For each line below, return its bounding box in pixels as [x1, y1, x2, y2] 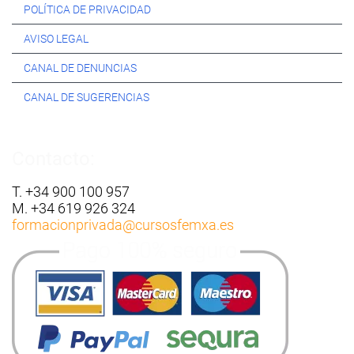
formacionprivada [12, 217, 122, 233]
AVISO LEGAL [24, 32, 88, 45]
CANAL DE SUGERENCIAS [24, 91, 149, 104]
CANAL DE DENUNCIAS [24, 62, 137, 74]
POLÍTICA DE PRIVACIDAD [24, 3, 151, 16]
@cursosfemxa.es [122, 217, 234, 233]
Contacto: [12, 148, 95, 170]
